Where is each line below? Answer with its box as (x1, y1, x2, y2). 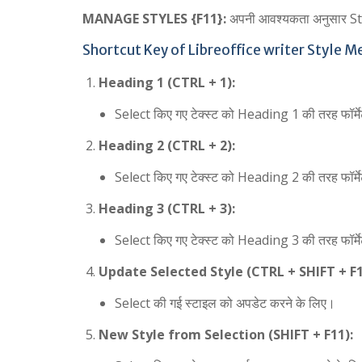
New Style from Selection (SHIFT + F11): (99, 326, 353, 344)
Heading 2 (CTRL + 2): (99, 137, 235, 155)
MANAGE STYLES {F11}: (82, 10, 226, 28)
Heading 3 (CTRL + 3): (99, 200, 235, 218)
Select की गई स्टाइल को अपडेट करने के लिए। (115, 294, 335, 313)
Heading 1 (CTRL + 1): (99, 74, 235, 92)
